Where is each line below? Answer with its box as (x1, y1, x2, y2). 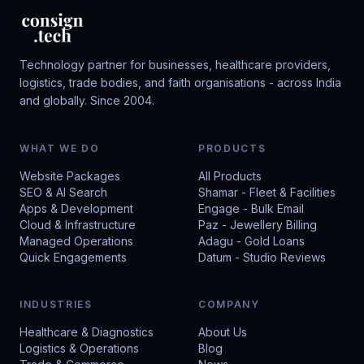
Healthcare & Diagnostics (19, 325, 154, 339)
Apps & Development (19, 201, 133, 215)
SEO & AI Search (19, 185, 107, 199)
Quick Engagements (19, 250, 127, 264)
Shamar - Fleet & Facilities (198, 185, 336, 199)
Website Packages (19, 169, 120, 183)
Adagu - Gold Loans (198, 234, 305, 248)
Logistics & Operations (19, 341, 139, 355)
